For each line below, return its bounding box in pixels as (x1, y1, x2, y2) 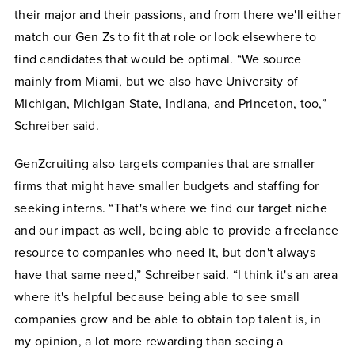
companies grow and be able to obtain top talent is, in (14, 311, 322, 328)
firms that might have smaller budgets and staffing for (14, 178, 319, 195)
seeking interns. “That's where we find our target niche (14, 200, 327, 217)
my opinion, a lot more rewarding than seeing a (14, 334, 284, 350)
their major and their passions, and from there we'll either (14, 7, 341, 24)
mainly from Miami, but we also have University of (14, 74, 299, 90)
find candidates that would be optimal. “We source (14, 52, 302, 68)
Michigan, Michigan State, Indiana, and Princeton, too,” (14, 96, 326, 113)
